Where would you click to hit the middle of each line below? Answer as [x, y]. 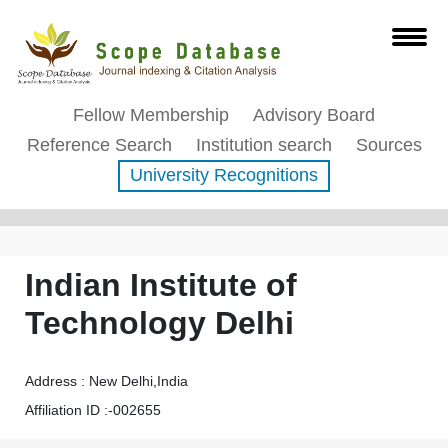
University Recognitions [224, 175]
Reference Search [99, 145]
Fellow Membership [151, 115]
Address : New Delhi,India [106, 381]
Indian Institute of [161, 285]
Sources [388, 145]
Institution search [263, 145]
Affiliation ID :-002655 [93, 410]
